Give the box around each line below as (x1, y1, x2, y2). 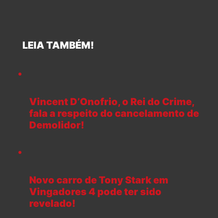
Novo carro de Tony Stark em (29, 174, 168, 186)
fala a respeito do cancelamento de (29, 108, 199, 120)
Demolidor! (29, 119, 84, 131)
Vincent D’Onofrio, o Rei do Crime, (29, 96, 194, 108)
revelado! (29, 197, 75, 209)
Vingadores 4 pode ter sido (29, 185, 162, 198)
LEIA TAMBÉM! (15, 39, 94, 52)
